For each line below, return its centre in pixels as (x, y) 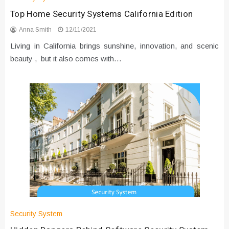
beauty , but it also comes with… (66, 59)
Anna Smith (35, 30)
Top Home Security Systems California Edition (102, 14)
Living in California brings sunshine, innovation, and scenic (114, 46)
